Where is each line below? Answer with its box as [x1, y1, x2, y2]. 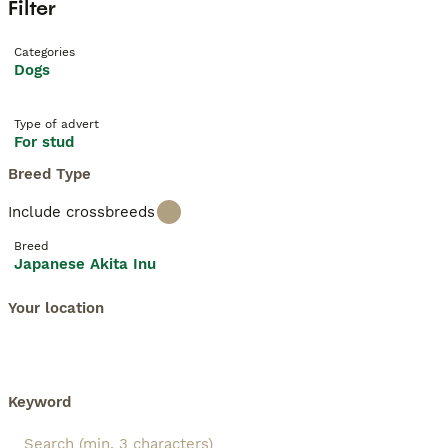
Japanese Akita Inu [14, 255, 156, 273]
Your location [8, 299, 104, 317]
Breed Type [8, 165, 91, 183]
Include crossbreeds [8, 203, 155, 221]
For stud [14, 133, 74, 151]
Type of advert [14, 117, 99, 131]
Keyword [8, 393, 71, 411]
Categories [14, 45, 75, 59]
